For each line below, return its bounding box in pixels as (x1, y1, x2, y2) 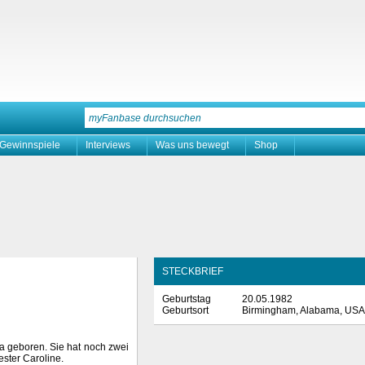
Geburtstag (162, 293, 211, 305)
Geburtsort (162, 305, 209, 316)
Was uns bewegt (156, 139, 229, 151)
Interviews (86, 139, 130, 151)
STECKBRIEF (162, 266, 223, 277)
